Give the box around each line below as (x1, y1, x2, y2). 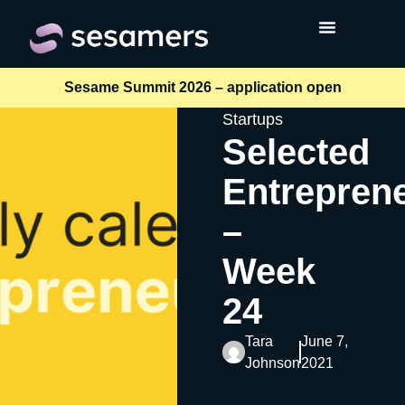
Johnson (244, 354, 300, 371)
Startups (221, 109, 283, 128)
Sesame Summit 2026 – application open (63, 79, 342, 95)
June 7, (300, 333, 348, 349)
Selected (221, 131, 370, 172)
